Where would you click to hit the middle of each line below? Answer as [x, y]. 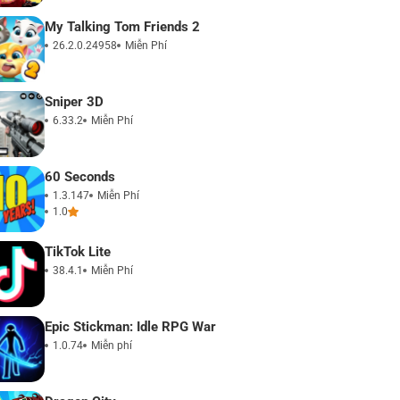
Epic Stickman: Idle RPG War [130, 327]
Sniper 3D [74, 102]
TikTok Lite [78, 252]
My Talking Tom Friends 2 [122, 27]
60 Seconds [80, 177]
